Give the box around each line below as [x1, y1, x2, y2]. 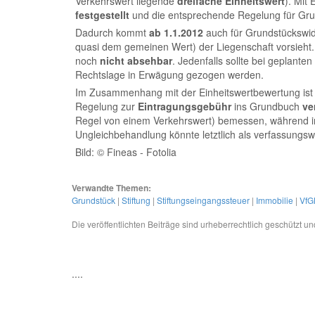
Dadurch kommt [75, 25, 149, 39]
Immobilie [256, 194, 293, 206]
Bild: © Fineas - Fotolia [75, 145, 176, 159]
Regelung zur [75, 99, 138, 113]
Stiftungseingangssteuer [157, 194, 250, 206]
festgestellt [75, 8, 129, 22]
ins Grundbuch [231, 99, 302, 113]
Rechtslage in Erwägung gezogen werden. [75, 67, 264, 82]
